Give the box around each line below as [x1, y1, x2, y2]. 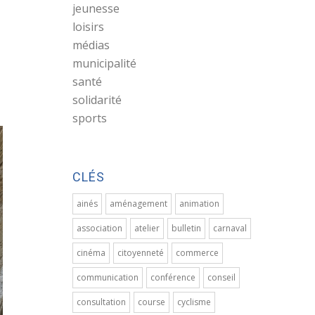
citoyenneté [117, 247, 165, 259]
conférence [150, 271, 196, 283]
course [138, 296, 166, 308]
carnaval [213, 222, 247, 234]
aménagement [110, 198, 168, 210]
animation [179, 198, 220, 210]
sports [72, 110, 108, 126]
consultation [77, 296, 127, 308]
